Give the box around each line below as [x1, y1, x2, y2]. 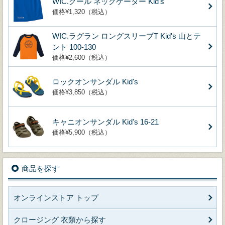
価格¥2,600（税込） [52, 53, 111, 61]
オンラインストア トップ [14, 193, 98, 202]
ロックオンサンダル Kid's [52, 77, 138, 86]
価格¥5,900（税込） [52, 128, 111, 136]
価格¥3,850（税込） [52, 88, 111, 96]
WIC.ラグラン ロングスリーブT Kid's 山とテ [52, 31, 201, 40]
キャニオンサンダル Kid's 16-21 [52, 117, 159, 126]
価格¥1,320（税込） [52, 8, 111, 16]
